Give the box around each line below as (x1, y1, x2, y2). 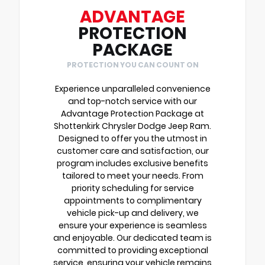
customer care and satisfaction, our (56, 144, 209, 157)
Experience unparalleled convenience (54, 82, 211, 95)
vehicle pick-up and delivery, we (66, 206, 199, 219)
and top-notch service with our (68, 95, 197, 107)
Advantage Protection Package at (61, 107, 204, 119)
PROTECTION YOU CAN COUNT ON (66, 59, 199, 70)
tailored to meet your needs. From (62, 169, 203, 182)
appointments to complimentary (63, 194, 202, 206)
